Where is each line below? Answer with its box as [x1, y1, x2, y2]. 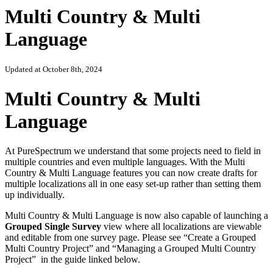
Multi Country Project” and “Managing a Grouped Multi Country [5, 243, 256, 254]
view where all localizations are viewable [104, 221, 261, 232]
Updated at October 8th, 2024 [5, 65, 102, 74]
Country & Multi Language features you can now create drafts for [5, 168, 257, 179]
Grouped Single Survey [5, 221, 104, 232]
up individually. [5, 190, 65, 200]
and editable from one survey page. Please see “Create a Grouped [5, 232, 256, 243]
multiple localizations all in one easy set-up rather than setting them [5, 179, 261, 190]
